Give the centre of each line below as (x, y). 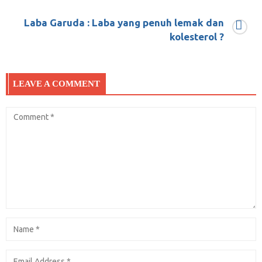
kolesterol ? (197, 36)
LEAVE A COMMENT (56, 83)
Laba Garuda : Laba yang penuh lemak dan (124, 22)
